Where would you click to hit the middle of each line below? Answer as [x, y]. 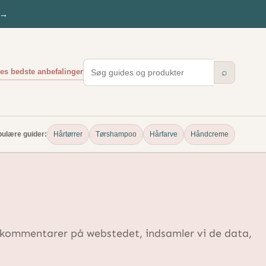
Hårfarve [164, 134]
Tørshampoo [116, 134]
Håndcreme [210, 134]
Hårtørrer [68, 134]
